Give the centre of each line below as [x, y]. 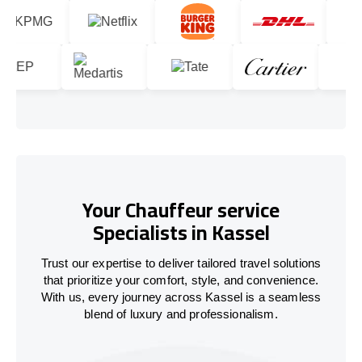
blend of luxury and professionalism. [181, 314]
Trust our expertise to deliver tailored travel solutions [181, 263]
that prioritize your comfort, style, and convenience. [181, 280]
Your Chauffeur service [181, 210]
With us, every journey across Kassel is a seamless [181, 297]
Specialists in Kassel [181, 233]
